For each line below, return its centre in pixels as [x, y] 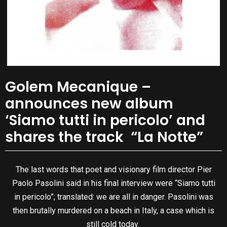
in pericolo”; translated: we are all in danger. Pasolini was [113, 197]
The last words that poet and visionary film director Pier [113, 170]
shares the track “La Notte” [104, 137]
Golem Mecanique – [78, 87]
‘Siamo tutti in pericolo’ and [105, 120]
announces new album [89, 103]
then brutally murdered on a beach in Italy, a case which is [113, 211]
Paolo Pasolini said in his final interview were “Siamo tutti [113, 183]
